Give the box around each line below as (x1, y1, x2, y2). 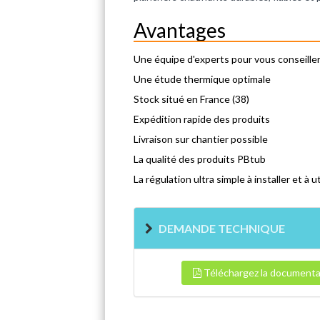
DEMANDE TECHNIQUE (158, 221, 285, 235)
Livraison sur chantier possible (134, 132, 268, 145)
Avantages (134, 17, 226, 42)
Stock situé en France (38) (134, 92, 249, 105)
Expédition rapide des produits (134, 112, 270, 125)
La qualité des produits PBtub (134, 152, 266, 165)
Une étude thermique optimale (134, 72, 271, 85)
